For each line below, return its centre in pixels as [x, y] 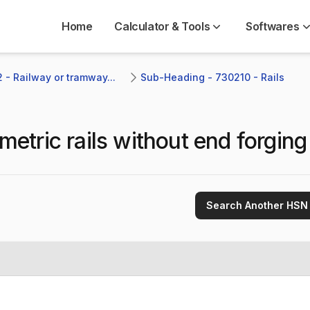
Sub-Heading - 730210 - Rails [214, 77]
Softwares [273, 26]
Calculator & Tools [162, 26]
